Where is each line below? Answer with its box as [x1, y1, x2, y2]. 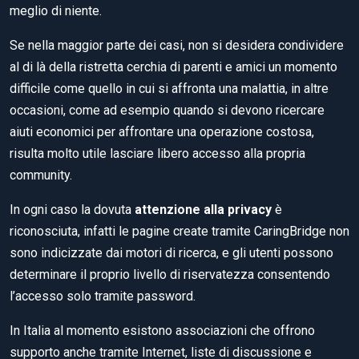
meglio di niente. [10, 2, 102, 18]
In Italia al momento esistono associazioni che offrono [10, 322, 315, 338]
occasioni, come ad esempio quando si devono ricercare [10, 102, 325, 118]
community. [10, 167, 72, 183]
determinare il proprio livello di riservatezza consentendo [10, 266, 330, 282]
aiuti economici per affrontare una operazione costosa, [10, 123, 314, 139]
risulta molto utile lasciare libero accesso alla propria [10, 145, 305, 161]
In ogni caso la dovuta [10, 201, 135, 217]
